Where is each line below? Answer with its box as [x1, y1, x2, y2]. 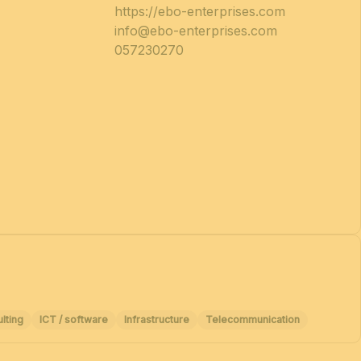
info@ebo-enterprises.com [114, 23, 277, 39]
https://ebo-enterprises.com [114, 3, 285, 20]
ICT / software [39, 313, 108, 326]
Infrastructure [123, 313, 189, 326]
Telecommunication [205, 313, 300, 326]
